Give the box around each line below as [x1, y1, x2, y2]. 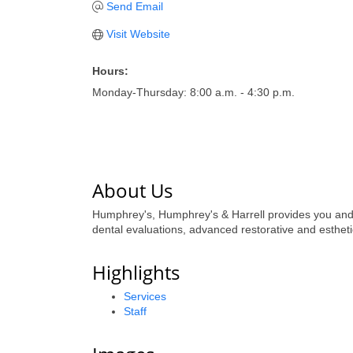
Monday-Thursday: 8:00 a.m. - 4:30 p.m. [92, 86, 295, 98]
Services [124, 290, 166, 303]
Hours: [92, 65, 128, 77]
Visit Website [106, 28, 170, 40]
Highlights [92, 259, 180, 285]
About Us [92, 177, 173, 203]
